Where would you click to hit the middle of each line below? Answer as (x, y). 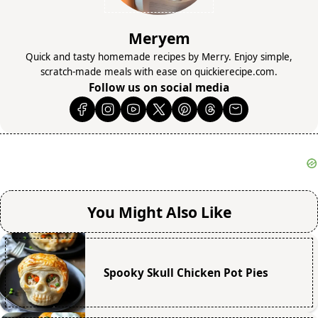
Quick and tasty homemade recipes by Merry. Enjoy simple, (159, 56)
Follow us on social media (159, 87)
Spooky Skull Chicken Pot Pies (186, 273)
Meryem (159, 38)
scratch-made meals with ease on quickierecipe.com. (159, 71)
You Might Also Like (159, 212)
